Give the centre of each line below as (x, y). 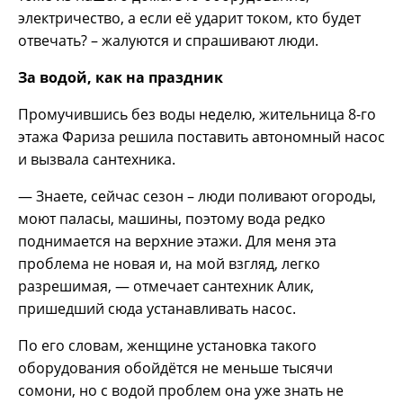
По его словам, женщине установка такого (167, 345)
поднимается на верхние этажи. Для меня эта (177, 241)
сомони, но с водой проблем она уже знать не (181, 390)
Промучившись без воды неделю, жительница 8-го (197, 114)
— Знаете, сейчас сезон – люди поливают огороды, (197, 196)
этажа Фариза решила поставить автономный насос (201, 136)
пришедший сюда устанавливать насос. (157, 308)
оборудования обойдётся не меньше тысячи (175, 367)
